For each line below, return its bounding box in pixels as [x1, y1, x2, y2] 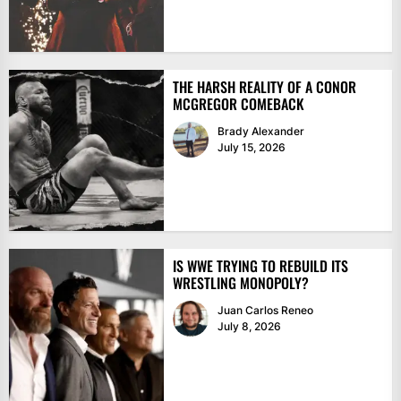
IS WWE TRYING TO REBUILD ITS [172, 255, 348, 277]
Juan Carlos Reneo [217, 303, 313, 318]
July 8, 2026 [217, 320, 281, 334]
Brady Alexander [217, 124, 304, 139]
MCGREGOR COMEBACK [172, 93, 304, 115]
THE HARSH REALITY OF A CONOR [172, 76, 356, 98]
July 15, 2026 [217, 141, 286, 155]
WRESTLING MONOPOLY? [172, 272, 309, 294]
